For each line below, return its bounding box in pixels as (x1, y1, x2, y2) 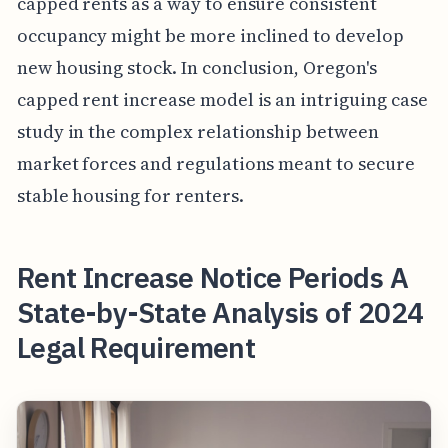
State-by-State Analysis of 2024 (16, 293, 424, 331)
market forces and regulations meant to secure (16, 150, 415, 176)
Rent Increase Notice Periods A (16, 258, 408, 296)
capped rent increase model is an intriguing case (16, 86, 428, 112)
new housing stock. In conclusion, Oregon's (16, 54, 377, 80)
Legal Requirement (16, 328, 256, 366)
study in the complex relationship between (16, 118, 379, 144)
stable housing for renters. (16, 182, 244, 208)
